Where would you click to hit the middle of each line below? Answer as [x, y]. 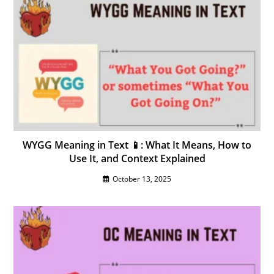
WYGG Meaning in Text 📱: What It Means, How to [137, 145]
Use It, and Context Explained [137, 158]
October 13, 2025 [142, 179]
